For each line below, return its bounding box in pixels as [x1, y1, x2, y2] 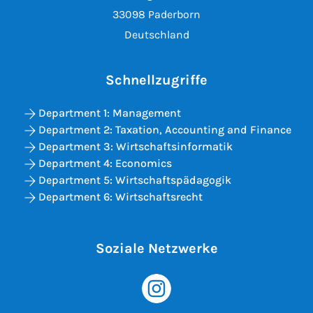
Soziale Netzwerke [95, 240, 218, 257]
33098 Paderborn [112, 8, 201, 22]
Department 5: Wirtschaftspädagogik [38, 173, 231, 187]
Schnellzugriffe [105, 72, 208, 89]
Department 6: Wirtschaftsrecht [38, 190, 203, 204]
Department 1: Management [38, 106, 181, 120]
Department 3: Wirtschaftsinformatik [38, 140, 233, 154]
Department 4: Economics [38, 156, 172, 170]
